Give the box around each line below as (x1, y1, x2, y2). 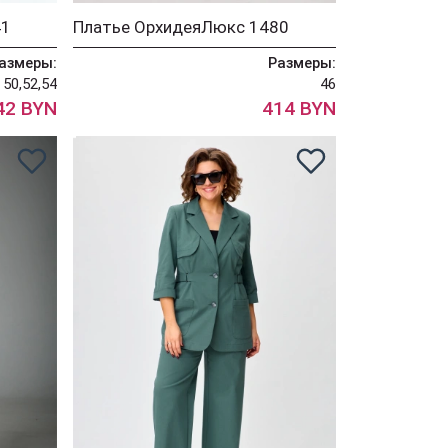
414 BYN (261, 96, 336, 120)
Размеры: (267, 53, 336, 72)
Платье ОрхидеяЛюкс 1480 (73, 16, 290, 37)
